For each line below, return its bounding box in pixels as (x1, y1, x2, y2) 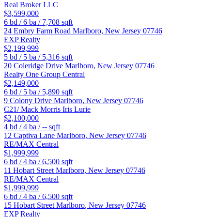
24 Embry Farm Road (4, 27, 73, 35)
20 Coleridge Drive (4, 62, 65, 70)
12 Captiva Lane (4, 131, 57, 140)
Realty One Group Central (4, 70, 85, 79)
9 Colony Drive (4, 96, 54, 105)
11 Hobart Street (4, 166, 56, 175)
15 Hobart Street (4, 201, 56, 210)
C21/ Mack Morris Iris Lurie (4, 105, 91, 114)
